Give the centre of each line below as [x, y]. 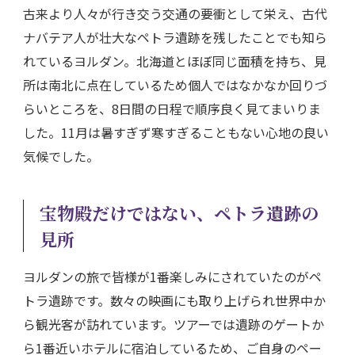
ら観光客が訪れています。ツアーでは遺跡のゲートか [174, 324]
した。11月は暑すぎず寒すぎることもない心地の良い [176, 132]
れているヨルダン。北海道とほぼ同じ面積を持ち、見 [175, 61]
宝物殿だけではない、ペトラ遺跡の [179, 212]
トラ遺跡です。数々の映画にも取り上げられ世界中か [174, 300]
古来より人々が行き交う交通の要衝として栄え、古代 [175, 13]
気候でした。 [61, 156]
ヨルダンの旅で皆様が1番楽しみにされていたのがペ [172, 276]
